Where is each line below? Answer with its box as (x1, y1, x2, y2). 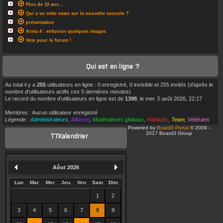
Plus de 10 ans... (26, 1, 63, 7)
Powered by (127, 124, 157, 130)
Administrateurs (30, 116, 68, 122)
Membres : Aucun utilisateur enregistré (5, 109, 98, 115)
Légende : (5, 116, 30, 122)
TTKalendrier (49, 131, 88, 140)
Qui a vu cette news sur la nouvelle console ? (26, 10, 129, 16)
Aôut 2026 (53, 164, 79, 170)
